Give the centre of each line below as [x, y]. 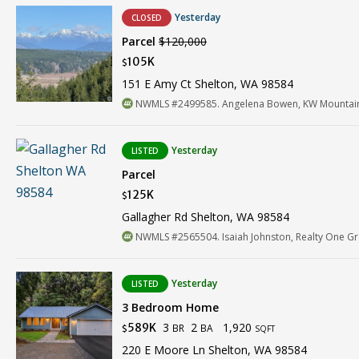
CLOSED [147, 18]
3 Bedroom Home [170, 308]
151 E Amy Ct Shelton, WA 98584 [208, 84]
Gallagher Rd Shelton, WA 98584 [206, 217]
